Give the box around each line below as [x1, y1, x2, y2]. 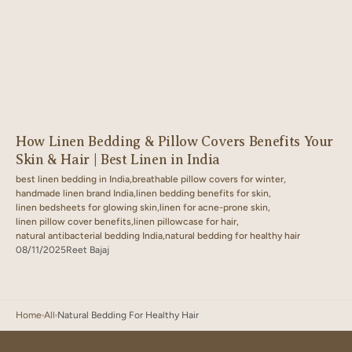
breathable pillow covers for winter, [132, 174, 286, 185]
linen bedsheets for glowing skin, [16, 202, 159, 213]
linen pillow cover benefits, [16, 216, 134, 227]
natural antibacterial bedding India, [16, 230, 165, 241]
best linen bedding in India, [16, 174, 132, 185]
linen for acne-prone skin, [159, 202, 270, 213]
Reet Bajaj [66, 244, 109, 255]
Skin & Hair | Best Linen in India [16, 152, 221, 167]
